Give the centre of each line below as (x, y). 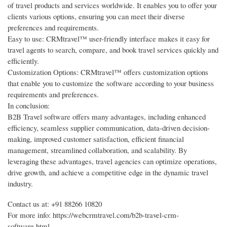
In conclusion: (29, 106)
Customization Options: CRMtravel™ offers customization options (108, 72)
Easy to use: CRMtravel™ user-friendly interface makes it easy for (109, 39)
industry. (20, 184)
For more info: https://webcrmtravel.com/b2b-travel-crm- (93, 215)
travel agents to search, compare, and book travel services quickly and (113, 50)
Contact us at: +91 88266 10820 (55, 204)
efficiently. (23, 61)
